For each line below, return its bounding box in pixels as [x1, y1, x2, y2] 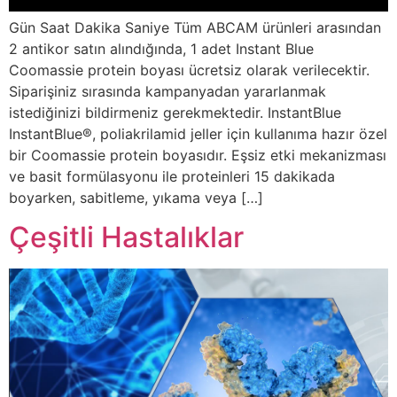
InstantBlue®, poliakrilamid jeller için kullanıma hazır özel [9, 124, 387, 143]
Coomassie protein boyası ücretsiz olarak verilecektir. [9, 60, 370, 79]
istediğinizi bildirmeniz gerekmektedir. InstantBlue [9, 103, 341, 121]
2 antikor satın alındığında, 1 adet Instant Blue [9, 39, 314, 58]
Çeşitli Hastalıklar [9, 219, 244, 254]
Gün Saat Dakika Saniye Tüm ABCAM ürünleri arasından [9, 18, 381, 36]
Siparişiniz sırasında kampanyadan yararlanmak [9, 82, 326, 100]
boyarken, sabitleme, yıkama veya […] [9, 188, 263, 206]
